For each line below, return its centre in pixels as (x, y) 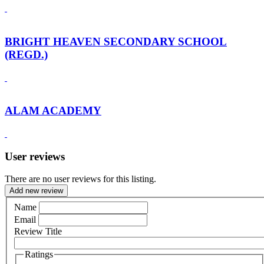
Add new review (36, 191)
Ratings (39, 254)
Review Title (38, 231)
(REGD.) (26, 54)
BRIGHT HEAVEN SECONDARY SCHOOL (116, 41)
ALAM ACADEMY (53, 111)
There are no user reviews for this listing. (80, 179)
